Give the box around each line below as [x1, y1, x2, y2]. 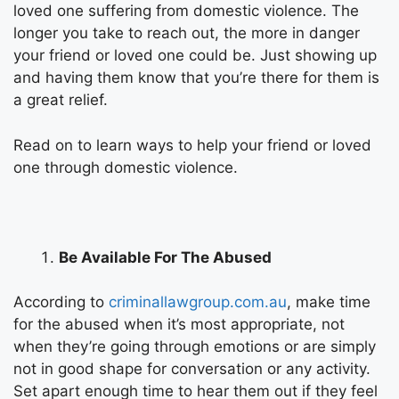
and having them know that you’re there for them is [13, 69, 379, 86]
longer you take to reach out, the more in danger [13, 24, 360, 42]
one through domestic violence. [13, 158, 238, 176]
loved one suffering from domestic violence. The [13, 2, 359, 20]
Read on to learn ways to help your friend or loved [13, 135, 371, 154]
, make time [287, 293, 370, 311]
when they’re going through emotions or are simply [13, 338, 376, 355]
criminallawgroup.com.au [109, 293, 287, 311]
